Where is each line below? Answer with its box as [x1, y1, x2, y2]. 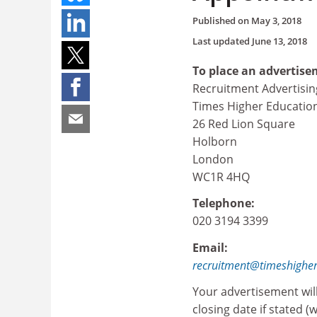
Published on [192, 13, 251, 27]
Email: [192, 239, 228, 255]
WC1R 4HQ [192, 168, 250, 185]
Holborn [192, 133, 237, 149]
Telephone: [192, 195, 255, 211]
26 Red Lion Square [192, 115, 295, 132]
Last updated [192, 34, 252, 47]
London [192, 151, 234, 167]
